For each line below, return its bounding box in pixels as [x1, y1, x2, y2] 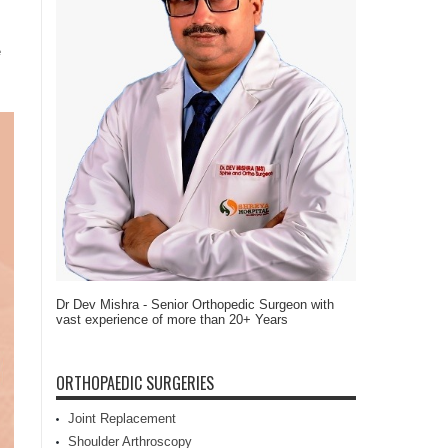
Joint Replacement [68, 410, 176, 426]
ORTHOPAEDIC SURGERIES [56, 370, 214, 395]
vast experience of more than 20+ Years [56, 311, 288, 327]
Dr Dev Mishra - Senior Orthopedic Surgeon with [56, 296, 334, 312]
